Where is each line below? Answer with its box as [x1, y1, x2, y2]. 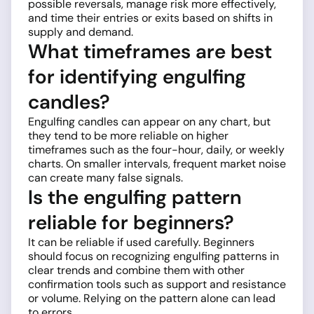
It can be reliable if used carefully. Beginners [28, 234, 254, 250]
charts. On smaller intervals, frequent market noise [28, 156, 286, 171]
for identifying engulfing [28, 63, 246, 90]
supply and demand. [28, 24, 133, 39]
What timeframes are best [28, 38, 272, 64]
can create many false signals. [28, 170, 183, 185]
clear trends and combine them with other [28, 262, 245, 278]
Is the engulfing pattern [28, 184, 241, 210]
